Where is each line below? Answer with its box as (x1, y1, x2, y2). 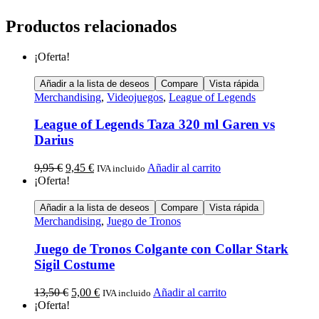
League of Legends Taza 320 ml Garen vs (34, 117, 275, 132)
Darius (34, 132, 73, 148)
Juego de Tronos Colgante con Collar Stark (34, 241, 288, 256)
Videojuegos (107, 90, 163, 103)
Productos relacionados (6, 16, 177, 36)
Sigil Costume (34, 256, 115, 272)
